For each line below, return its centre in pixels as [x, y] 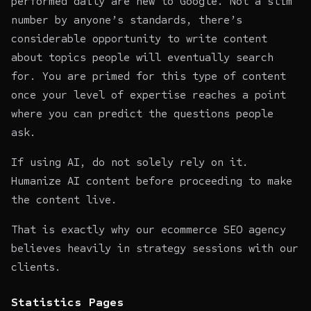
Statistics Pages [68, 302]
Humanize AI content [70, 180]
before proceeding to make [211, 180]
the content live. [64, 199]
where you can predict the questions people [142, 113]
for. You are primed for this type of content [149, 76]
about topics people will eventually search [142, 57]
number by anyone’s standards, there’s [127, 19]
